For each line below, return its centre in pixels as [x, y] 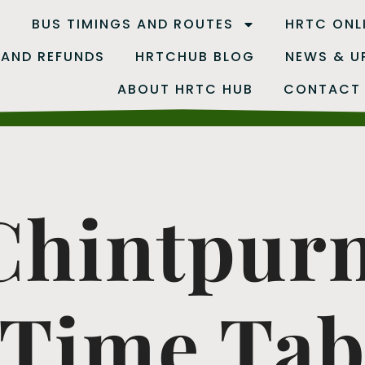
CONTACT [323, 89]
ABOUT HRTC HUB [186, 89]
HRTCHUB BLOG [195, 57]
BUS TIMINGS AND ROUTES [132, 24]
